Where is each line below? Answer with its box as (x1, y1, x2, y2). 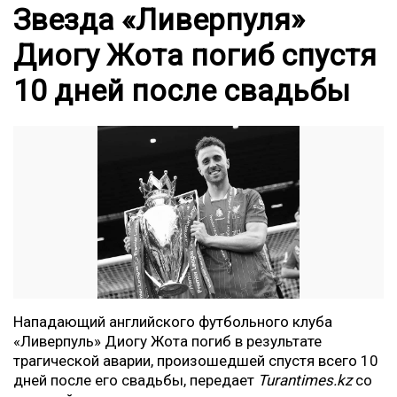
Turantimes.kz (258, 371, 352, 389)
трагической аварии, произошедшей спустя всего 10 (13, 352, 378, 370)
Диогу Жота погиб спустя (13, 37, 377, 73)
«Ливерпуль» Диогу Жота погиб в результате (13, 332, 322, 350)
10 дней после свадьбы (13, 73, 350, 108)
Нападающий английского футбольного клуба (13, 313, 332, 331)
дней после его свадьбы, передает (13, 371, 258, 389)
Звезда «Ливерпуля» (13, 2, 305, 37)
